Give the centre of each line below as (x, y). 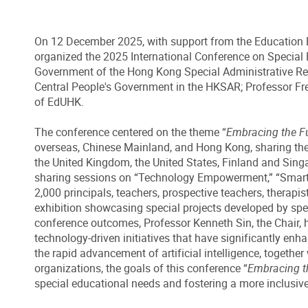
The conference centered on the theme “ (130, 132)
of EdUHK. (59, 102)
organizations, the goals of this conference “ (141, 268)
